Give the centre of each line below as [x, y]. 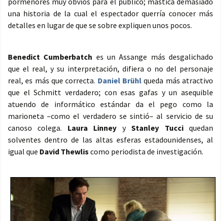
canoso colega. [38, 128]
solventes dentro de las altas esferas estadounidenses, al [110, 140]
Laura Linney [92, 128]
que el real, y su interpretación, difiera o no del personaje [110, 69]
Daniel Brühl [120, 81]
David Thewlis [64, 152]
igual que [24, 152]
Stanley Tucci [154, 128]
